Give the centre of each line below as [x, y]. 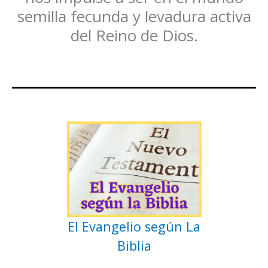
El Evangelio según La [134, 226]
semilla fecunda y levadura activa [134, 16]
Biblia [134, 245]
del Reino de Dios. [134, 35]
